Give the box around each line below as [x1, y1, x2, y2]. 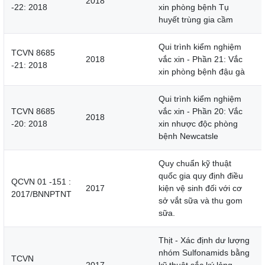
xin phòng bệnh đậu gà [159, 67, 245, 77]
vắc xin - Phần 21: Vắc [159, 54, 243, 64]
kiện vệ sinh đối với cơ [159, 183, 242, 193]
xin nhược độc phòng [159, 119, 238, 129]
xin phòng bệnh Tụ [159, 2, 229, 12]
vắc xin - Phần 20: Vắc [159, 106, 243, 117]
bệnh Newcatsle [159, 131, 218, 141]
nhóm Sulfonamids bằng [159, 248, 250, 258]
